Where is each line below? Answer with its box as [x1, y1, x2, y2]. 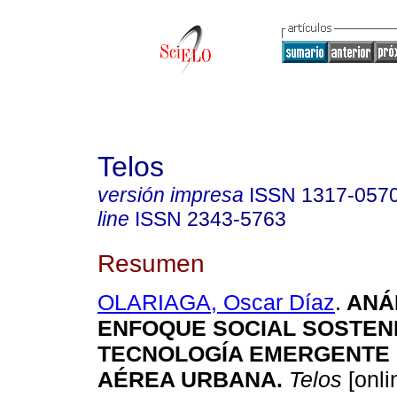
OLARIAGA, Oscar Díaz [97, 290, 335, 315]
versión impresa [97, 183, 244, 206]
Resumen [97, 248, 205, 277]
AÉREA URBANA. [97, 367, 283, 393]
